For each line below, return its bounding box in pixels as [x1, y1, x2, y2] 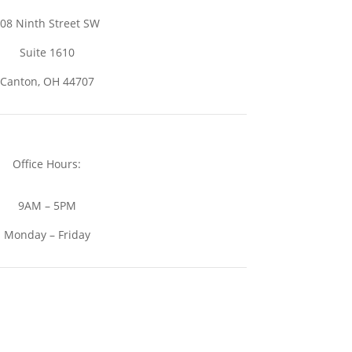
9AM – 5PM [17, 198, 76, 213]
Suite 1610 [19, 45, 75, 60]
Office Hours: [13, 156, 82, 172]
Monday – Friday [3, 227, 90, 242]
